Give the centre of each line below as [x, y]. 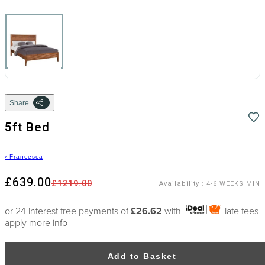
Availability [179, 183]
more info [48, 223]
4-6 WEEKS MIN [233, 183]
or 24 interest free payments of [68, 211]
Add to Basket [142, 256]
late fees [241, 211]
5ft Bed [27, 127]
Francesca [26, 156]
